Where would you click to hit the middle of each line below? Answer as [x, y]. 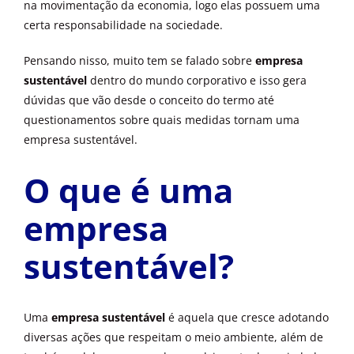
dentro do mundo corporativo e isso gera [198, 81]
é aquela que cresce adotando [249, 318]
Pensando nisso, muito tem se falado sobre [139, 61]
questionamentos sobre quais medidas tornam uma [162, 120]
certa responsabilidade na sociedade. [123, 25]
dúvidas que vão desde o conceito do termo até [149, 100]
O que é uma [128, 190]
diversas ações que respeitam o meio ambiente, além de [173, 337]
